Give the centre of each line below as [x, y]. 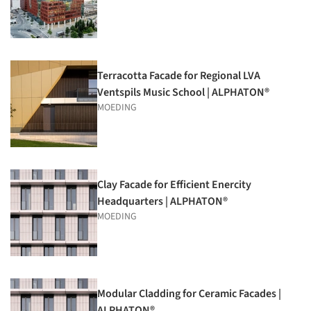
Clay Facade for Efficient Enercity [174, 185]
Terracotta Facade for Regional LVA [179, 76]
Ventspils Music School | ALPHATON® [183, 93]
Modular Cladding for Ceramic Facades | [189, 294]
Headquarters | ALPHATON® [162, 202]
